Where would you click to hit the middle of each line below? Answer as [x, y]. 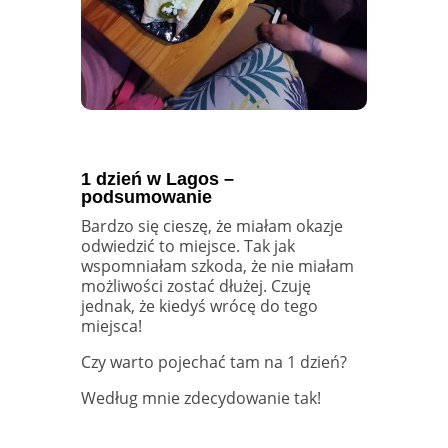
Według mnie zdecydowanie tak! [200, 397]
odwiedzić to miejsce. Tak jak [187, 245]
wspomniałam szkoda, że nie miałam [217, 265]
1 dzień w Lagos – [157, 178]
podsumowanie [146, 196]
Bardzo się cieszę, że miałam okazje [211, 225]
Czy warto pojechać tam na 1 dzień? [213, 361]
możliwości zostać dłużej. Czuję [195, 285]
